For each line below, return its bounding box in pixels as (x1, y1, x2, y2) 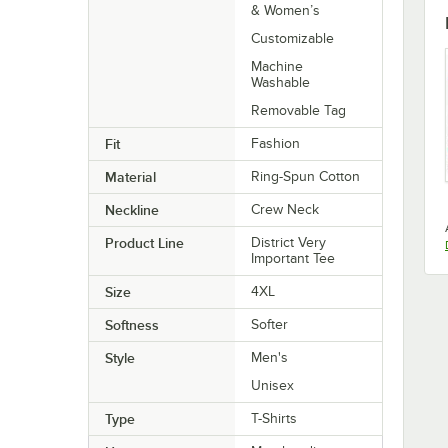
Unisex (251, 378, 295, 394)
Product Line (104, 235, 184, 252)
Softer (251, 317, 289, 333)
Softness (104, 317, 159, 334)
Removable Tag (251, 103, 347, 119)
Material (104, 169, 156, 186)
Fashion (251, 136, 301, 152)
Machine (251, 59, 304, 75)
